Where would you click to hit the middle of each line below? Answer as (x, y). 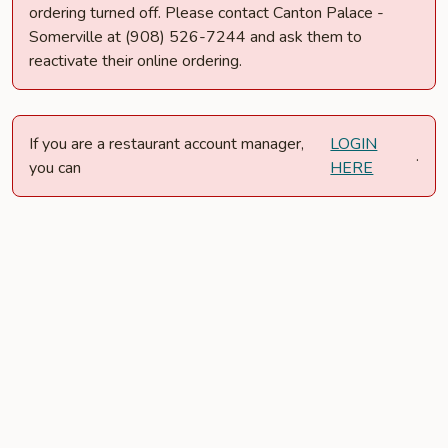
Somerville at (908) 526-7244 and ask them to (195, 37)
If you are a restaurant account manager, (166, 144)
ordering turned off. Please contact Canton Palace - (206, 13)
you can (55, 168)
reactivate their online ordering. (135, 61)
